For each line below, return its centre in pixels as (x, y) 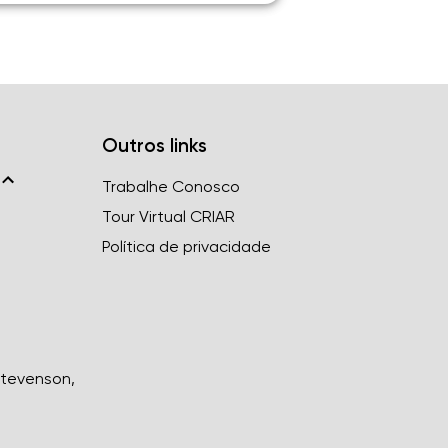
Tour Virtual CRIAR (168, 216)
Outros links (154, 145)
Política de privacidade (186, 246)
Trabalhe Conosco (170, 186)
